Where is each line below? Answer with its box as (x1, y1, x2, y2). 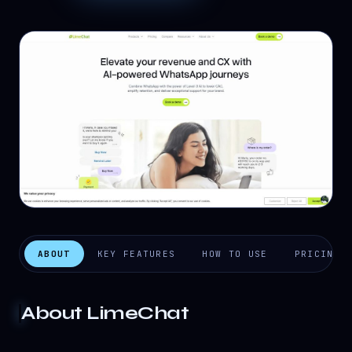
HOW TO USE (202, 248, 268, 260)
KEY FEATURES (97, 248, 176, 260)
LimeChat (86, 302, 189, 325)
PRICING (294, 248, 340, 260)
